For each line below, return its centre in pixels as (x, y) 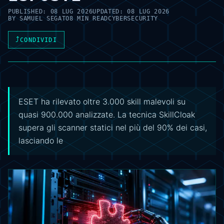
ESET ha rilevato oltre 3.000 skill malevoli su (102, 101)
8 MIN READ (89, 18)
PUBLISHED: (29, 11)
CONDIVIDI (38, 40)
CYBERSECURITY (133, 18)
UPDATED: (110, 11)
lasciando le (41, 140)
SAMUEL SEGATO (45, 18)
